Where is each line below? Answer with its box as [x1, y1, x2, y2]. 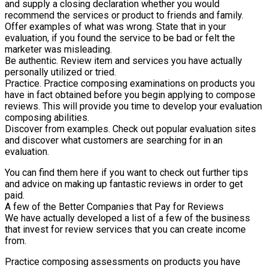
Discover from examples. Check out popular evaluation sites [5, 123, 256, 135]
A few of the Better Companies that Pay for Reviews [5, 201, 224, 213]
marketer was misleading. [5, 44, 112, 56]
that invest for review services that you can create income [5, 224, 246, 236]
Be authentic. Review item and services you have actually [5, 55, 242, 67]
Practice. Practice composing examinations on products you [5, 78, 255, 90]
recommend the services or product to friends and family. [5, 10, 243, 22]
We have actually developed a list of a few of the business [5, 212, 250, 224]
